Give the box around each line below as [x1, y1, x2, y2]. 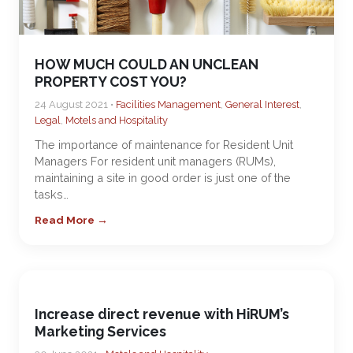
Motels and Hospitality [65, 114, 168, 126]
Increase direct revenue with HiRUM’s [35, 306, 289, 322]
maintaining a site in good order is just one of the [35, 171, 291, 184]
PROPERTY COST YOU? [35, 73, 187, 90]
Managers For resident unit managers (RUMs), [35, 154, 276, 168]
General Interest [225, 98, 299, 110]
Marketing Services [35, 323, 166, 340]
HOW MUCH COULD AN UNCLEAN [35, 56, 258, 72]
